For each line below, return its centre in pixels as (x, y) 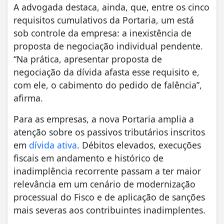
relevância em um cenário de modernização (104, 184)
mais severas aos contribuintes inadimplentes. (109, 210)
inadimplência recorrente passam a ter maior (107, 171)
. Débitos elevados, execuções (139, 145)
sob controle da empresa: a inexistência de (102, 33)
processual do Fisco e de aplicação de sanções (109, 197)
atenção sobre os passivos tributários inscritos (109, 132)
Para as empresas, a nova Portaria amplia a (104, 119)
